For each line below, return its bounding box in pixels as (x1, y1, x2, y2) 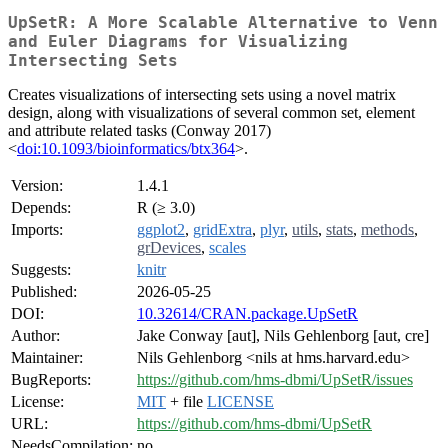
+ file (166, 393, 207, 411)
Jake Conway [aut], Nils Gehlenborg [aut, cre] (137, 327, 429, 345)
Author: (11, 327, 60, 345)
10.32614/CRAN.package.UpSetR (137, 305, 358, 323)
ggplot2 (137, 221, 185, 239)
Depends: (11, 199, 71, 217)
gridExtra (193, 221, 252, 239)
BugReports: (11, 371, 91, 389)
